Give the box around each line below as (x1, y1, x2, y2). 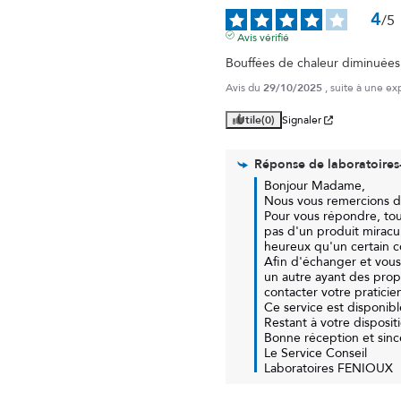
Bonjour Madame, (264, 177, 365, 195)
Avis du (226, 81, 263, 96)
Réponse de (254, 156, 328, 174)
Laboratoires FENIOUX (264, 360, 393, 378)
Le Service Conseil (264, 345, 367, 363)
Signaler (282, 113, 321, 128)
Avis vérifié (236, 30, 289, 46)
